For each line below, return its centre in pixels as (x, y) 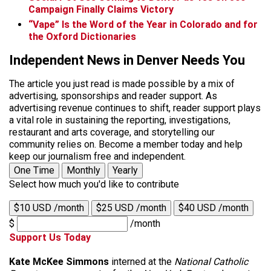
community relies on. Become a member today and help (126, 144)
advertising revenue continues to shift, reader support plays (135, 108)
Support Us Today (50, 237)
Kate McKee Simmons (59, 261)
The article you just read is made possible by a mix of (122, 83)
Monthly (83, 170)
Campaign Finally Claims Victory (101, 9)
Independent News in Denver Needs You (127, 60)
